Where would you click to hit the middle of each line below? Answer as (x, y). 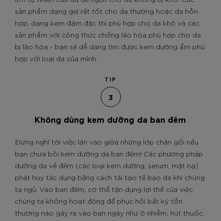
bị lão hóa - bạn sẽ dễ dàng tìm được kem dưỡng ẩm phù (110, 46)
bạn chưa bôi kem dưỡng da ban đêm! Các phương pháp (109, 153)
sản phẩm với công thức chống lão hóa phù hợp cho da (108, 35)
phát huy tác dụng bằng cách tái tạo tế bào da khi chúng (110, 177)
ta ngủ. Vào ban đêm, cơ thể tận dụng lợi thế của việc (104, 189)
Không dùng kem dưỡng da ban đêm (110, 119)
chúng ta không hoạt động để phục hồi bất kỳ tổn (99, 201)
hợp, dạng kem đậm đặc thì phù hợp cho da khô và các (107, 23)
